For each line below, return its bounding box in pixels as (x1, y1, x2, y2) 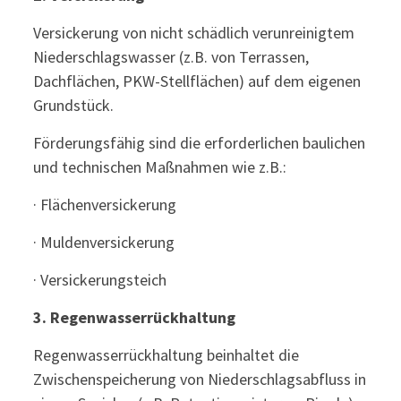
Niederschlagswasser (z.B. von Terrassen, (32, 47, 309, 67)
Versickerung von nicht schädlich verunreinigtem (32, 22, 354, 43)
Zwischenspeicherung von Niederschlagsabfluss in (32, 369, 366, 389)
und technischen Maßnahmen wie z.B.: (32, 157, 286, 177)
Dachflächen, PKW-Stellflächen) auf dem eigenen (32, 71, 361, 91)
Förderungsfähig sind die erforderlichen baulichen (32, 132, 365, 153)
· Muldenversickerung (32, 232, 175, 252)
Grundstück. (32, 95, 114, 115)
